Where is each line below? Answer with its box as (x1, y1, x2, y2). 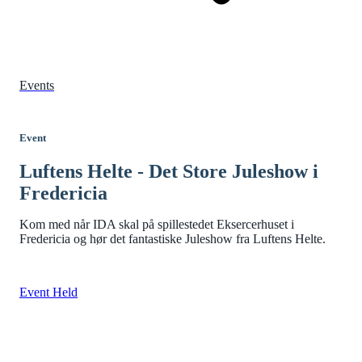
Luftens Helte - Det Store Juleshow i (19, 161, 318, 183)
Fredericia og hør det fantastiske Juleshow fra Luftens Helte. (19, 232, 326, 246)
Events (19, 78, 54, 93)
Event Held (19, 285, 78, 300)
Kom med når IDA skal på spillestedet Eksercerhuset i (19, 217, 294, 232)
